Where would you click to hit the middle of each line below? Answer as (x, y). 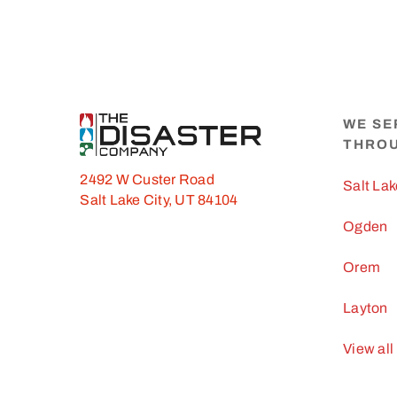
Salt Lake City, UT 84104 (159, 200)
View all (369, 349)
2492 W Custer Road (147, 180)
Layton (366, 308)
